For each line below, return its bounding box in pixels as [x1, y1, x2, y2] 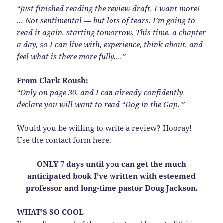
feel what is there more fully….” [17, 51, 126, 62]
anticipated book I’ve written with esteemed [27, 171, 196, 181]
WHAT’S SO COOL [17, 207, 84, 217]
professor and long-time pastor [25, 183, 145, 193]
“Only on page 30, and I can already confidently [17, 87, 184, 98]
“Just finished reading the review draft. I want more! [17, 3, 200, 14]
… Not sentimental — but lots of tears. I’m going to [17, 15, 196, 26]
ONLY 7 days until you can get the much [37, 159, 186, 169]
